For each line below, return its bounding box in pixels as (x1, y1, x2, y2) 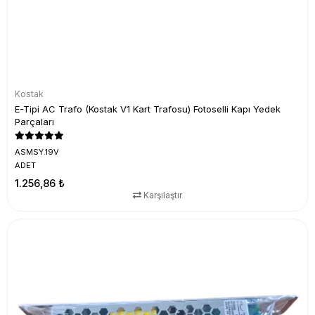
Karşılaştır (141, 190, 182, 200)
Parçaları (15, 116, 54, 127)
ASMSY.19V (15, 147, 59, 157)
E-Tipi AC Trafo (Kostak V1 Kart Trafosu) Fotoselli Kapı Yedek (15, 103, 281, 115)
